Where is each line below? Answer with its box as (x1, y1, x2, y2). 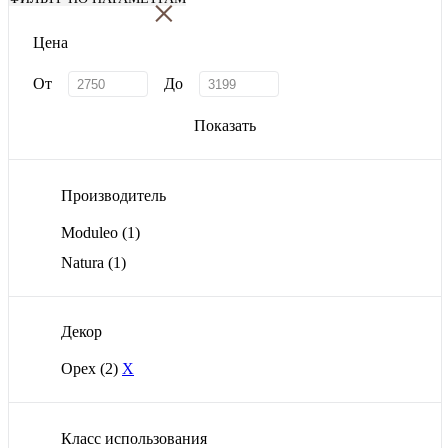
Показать (194, 117, 256, 135)
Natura (61, 253, 108, 271)
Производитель (61, 186, 166, 204)
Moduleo (61, 223, 122, 241)
